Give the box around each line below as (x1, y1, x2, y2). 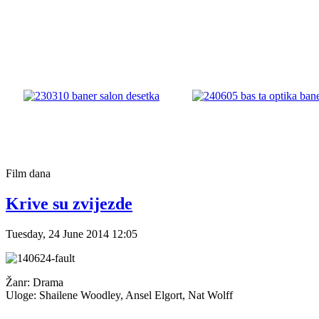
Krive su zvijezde (6, 194, 132, 213)
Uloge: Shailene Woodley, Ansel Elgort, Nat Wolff (6, 288, 233, 301)
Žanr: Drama (6, 276, 63, 288)
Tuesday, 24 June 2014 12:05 (6, 227, 137, 240)
